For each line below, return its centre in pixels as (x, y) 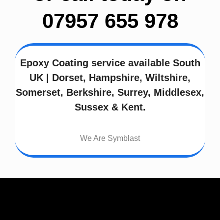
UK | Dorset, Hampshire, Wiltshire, (110, 77)
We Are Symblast (110, 138)
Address (31, 212)
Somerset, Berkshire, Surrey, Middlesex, (110, 92)
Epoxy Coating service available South (110, 63)
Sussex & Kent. (110, 107)
